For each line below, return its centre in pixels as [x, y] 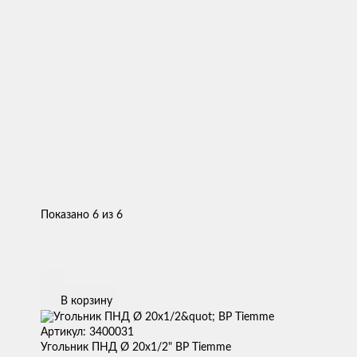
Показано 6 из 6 [82, 215]
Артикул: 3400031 [87, 332]
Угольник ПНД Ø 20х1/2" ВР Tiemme [136, 347]
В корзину [86, 301]
